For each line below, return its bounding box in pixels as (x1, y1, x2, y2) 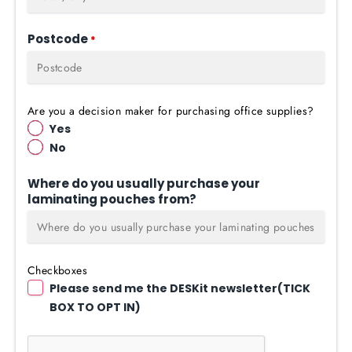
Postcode (27, 31, 88, 48)
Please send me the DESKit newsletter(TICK (49, 280, 310, 297)
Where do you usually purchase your (27, 175, 260, 192)
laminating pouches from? (27, 191, 196, 208)
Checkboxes (27, 262, 87, 279)
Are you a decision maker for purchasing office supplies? (27, 103, 314, 119)
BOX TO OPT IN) (49, 299, 141, 316)
